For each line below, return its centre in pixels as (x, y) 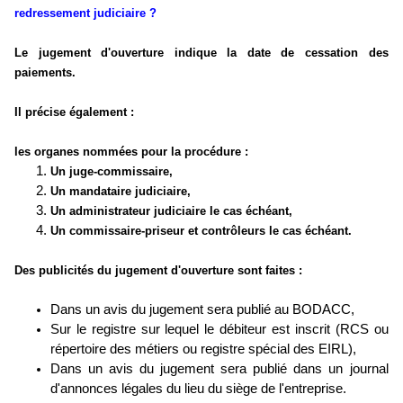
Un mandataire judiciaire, (121, 192)
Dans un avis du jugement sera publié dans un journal (219, 369)
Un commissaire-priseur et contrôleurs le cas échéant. (201, 231)
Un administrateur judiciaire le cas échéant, (171, 211)
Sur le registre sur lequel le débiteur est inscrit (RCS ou (219, 330)
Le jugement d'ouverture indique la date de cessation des (201, 53)
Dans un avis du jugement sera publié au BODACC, (202, 310)
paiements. (45, 73)
